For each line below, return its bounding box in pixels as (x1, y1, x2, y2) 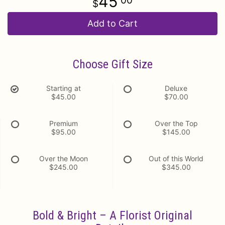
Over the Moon (39, 154, 88, 163)
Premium (49, 119, 78, 128)
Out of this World (149, 154, 203, 163)
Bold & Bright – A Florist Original (33, 208, 192, 222)
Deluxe (165, 84, 187, 92)
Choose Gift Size (72, 57, 153, 71)
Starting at (46, 84, 81, 92)
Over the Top (154, 119, 198, 128)
